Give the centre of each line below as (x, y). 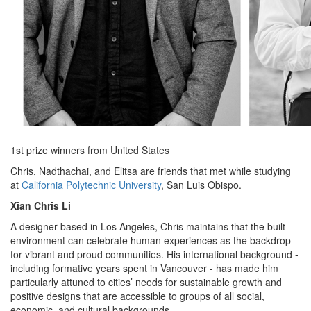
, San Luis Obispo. (201, 185)
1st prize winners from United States (90, 150)
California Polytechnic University (91, 185)
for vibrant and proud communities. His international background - (154, 254)
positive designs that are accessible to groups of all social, (137, 296)
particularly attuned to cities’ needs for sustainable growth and (146, 282)
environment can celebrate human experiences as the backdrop (151, 241)
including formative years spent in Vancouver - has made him (144, 268)
